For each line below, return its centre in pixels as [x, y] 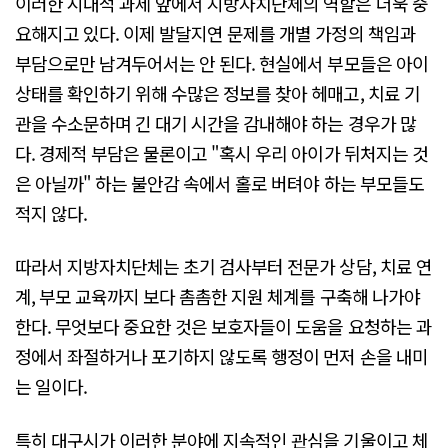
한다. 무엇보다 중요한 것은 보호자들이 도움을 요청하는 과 [223, 326]
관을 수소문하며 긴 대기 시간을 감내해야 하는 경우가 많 [215, 122]
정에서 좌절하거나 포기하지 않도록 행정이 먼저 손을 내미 [221, 356]
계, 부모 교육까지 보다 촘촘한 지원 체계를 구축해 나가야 [217, 296]
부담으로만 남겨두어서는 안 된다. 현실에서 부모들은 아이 [221, 62]
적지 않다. [51, 212]
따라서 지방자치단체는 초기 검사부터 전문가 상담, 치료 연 [223, 266]
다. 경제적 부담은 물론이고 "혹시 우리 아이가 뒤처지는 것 [221, 152]
